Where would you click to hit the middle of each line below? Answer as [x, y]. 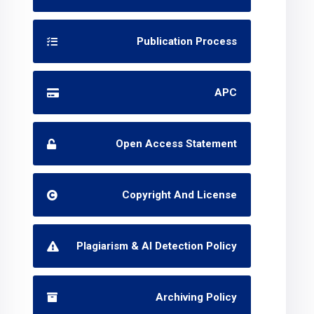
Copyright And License [180, 195]
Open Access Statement [177, 144]
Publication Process [187, 41]
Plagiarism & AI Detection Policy [157, 246]
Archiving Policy [197, 297]
